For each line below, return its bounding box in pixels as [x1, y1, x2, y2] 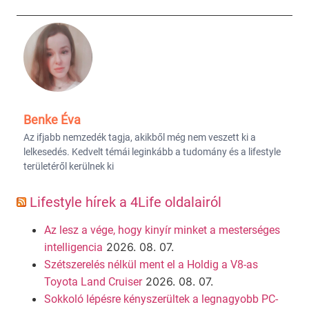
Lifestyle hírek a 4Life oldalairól [30, 193, 221, 210]
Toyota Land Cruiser [44, 275, 142, 288]
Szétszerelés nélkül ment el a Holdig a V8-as [44, 257, 258, 271]
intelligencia [44, 240, 103, 254]
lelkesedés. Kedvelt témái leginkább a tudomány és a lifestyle [23, 146, 281, 157]
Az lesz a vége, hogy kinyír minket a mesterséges [44, 223, 280, 237]
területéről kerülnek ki [23, 160, 114, 172]
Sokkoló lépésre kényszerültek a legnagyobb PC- [44, 292, 278, 306]
